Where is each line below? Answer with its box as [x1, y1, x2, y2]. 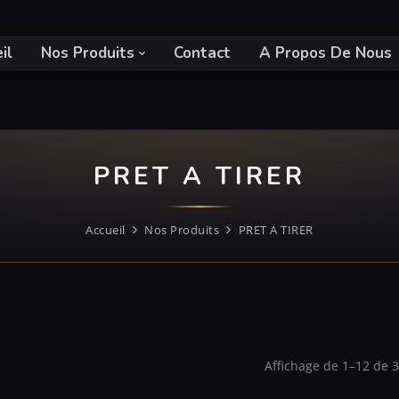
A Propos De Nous [259, 42, 393, 63]
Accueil [85, 222, 126, 238]
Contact [174, 42, 232, 63]
